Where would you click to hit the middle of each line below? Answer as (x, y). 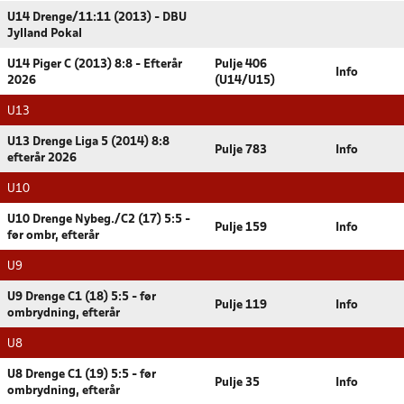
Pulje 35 (237, 383)
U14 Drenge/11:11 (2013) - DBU (97, 18)
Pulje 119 (241, 305)
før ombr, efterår (53, 236)
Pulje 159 (241, 228)
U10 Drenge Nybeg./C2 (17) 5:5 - (99, 220)
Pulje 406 (241, 64)
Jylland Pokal (45, 34)
